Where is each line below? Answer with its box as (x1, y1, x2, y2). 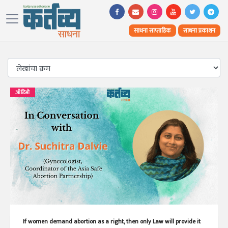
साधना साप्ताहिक (133, 25, 171, 36)
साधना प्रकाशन (183, 25, 215, 36)
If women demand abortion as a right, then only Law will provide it (23, 216, 201, 226)
